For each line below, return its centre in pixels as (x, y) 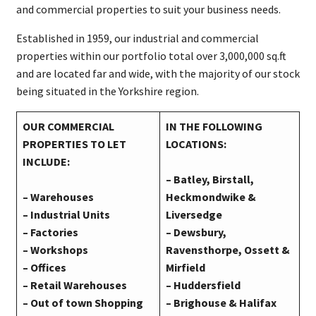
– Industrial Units (66, 215)
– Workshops (55, 250)
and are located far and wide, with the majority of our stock (158, 74)
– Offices (44, 268)
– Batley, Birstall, (209, 180)
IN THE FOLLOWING (214, 127)
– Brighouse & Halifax (221, 303)
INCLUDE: (46, 162)
